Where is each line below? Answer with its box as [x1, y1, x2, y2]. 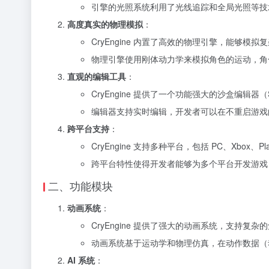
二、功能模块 [48, 178, 113, 193]
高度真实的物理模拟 [67, 18, 143, 30]
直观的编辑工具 [67, 70, 126, 82]
